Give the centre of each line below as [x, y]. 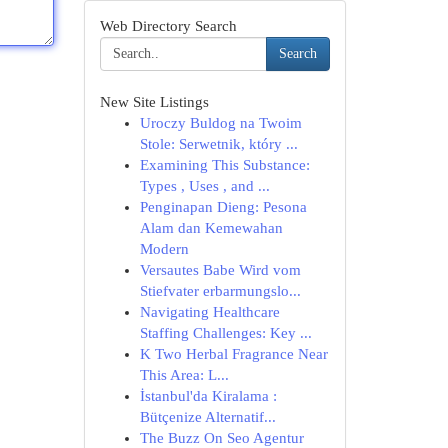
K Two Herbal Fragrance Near [233, 354]
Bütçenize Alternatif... [207, 417]
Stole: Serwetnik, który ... [218, 144]
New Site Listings [154, 102]
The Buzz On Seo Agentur [221, 438]
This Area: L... [184, 375]
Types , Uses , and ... [204, 186]
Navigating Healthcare [209, 312]
